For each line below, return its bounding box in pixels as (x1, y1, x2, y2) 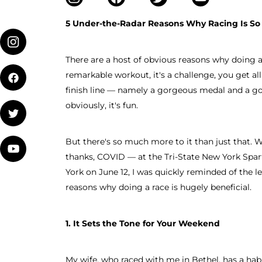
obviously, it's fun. (65, 100, 138, 111)
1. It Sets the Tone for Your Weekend (65, 218, 220, 229)
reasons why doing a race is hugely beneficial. (65, 182, 251, 192)
